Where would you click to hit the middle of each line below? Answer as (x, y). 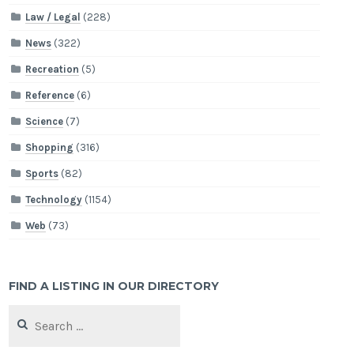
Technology (54, 200)
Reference (50, 96)
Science (45, 122)
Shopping (50, 148)
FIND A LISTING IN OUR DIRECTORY (114, 286)
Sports (42, 174)
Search (24, 312)
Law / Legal (53, 17)
